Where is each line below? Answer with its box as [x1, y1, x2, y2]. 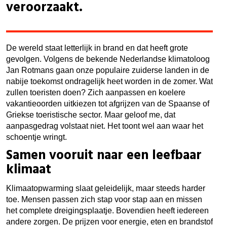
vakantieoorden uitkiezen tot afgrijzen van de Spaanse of [6, 99, 209, 108]
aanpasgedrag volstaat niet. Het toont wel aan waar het [6, 122, 203, 131]
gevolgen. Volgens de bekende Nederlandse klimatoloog [6, 55, 210, 64]
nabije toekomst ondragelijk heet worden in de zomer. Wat [6, 77, 213, 86]
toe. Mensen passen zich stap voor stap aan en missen [6, 195, 202, 204]
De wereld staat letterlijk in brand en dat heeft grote [6, 44, 188, 53]
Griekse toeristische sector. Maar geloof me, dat [6, 110, 175, 120]
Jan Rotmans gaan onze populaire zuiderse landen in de [6, 66, 209, 75]
